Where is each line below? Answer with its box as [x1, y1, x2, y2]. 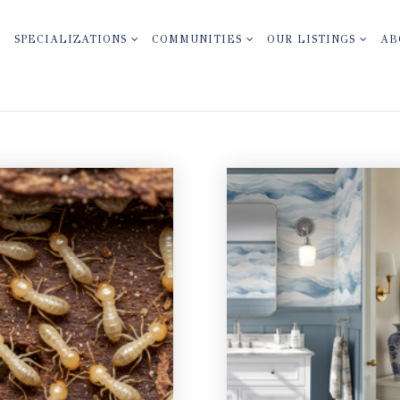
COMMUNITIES [151, 33, 246, 46]
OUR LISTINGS [266, 33, 360, 46]
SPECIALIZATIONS [13, 33, 131, 46]
